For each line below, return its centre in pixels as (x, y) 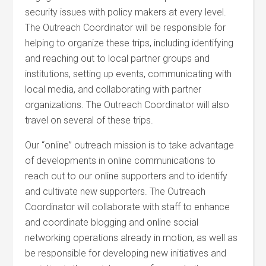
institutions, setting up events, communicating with (129, 74)
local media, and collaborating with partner (113, 89)
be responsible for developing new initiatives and (126, 253)
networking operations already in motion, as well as (132, 238)
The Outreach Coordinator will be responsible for (126, 28)
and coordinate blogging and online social (112, 222)
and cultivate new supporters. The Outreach (115, 191)
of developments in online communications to (121, 161)
